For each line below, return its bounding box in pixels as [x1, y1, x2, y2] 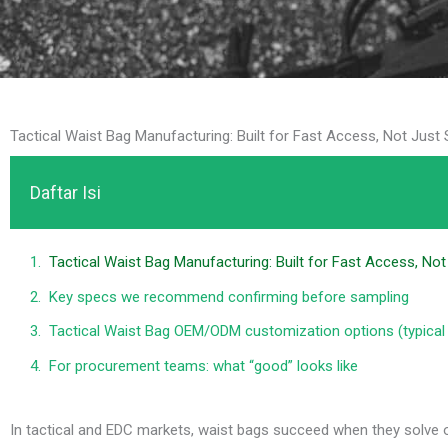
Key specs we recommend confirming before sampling [49, 287, 409, 306]
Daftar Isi [30, 182, 101, 204]
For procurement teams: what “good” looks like [49, 356, 358, 375]
